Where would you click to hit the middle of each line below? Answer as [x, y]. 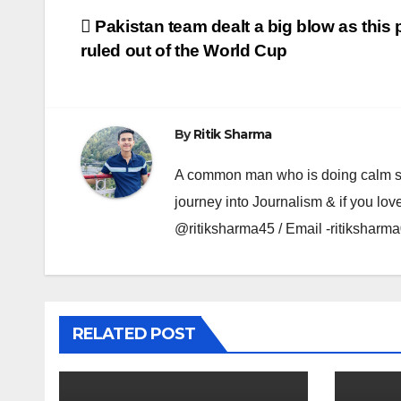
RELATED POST [134, 334]
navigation [152, 70]
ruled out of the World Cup [184, 51]
